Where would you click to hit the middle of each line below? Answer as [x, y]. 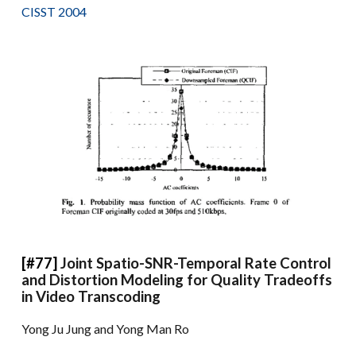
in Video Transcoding [91, 296]
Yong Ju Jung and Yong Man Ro [106, 328]
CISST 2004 [54, 11]
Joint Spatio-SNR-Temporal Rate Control [196, 263]
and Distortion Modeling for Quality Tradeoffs [177, 279]
